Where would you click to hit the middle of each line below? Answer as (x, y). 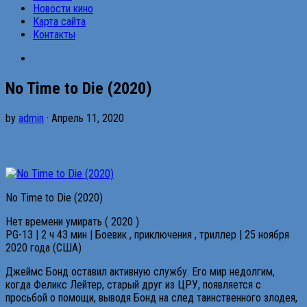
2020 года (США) (44, 247)
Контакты (54, 35)
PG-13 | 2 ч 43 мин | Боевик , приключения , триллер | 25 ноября (147, 234)
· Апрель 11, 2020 (84, 118)
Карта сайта (59, 22)
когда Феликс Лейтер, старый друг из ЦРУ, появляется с (133, 284)
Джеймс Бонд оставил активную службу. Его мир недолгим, (140, 271)
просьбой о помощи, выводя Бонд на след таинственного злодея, (151, 297)
